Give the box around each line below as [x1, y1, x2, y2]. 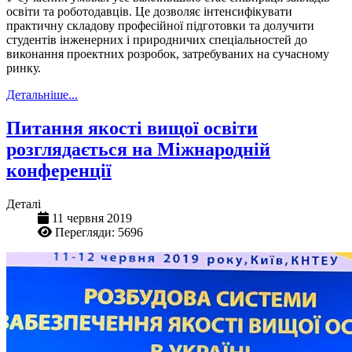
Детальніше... [6, 88, 78, 102]
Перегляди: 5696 [55, 225, 143, 240]
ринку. [6, 61, 41, 75]
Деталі [6, 197, 41, 211]
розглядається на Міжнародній [6, 139, 270, 160]
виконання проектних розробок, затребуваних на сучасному [6, 47, 329, 61]
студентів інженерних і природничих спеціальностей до [6, 33, 307, 47]
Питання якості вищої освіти [6, 118, 258, 139]
